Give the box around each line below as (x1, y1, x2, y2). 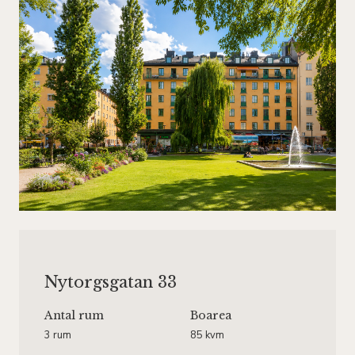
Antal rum (44, 308, 104, 323)
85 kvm (190, 328, 224, 343)
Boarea (190, 308, 231, 323)
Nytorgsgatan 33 (44, 273, 177, 292)
